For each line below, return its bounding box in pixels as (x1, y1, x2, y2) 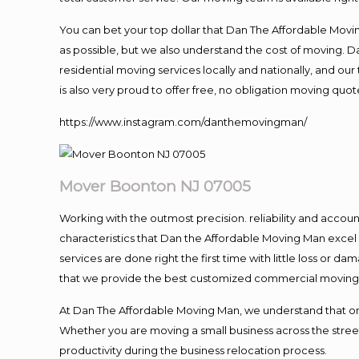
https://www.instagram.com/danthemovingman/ (59, 115, 308, 128)
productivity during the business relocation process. (59, 344, 328, 357)
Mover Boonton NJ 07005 (59, 177, 252, 196)
